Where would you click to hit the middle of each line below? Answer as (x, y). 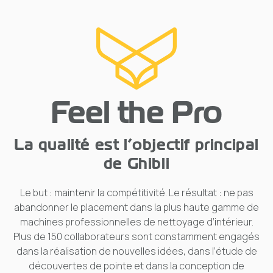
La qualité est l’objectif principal (136, 144)
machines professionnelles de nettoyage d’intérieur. (136, 222)
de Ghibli (136, 163)
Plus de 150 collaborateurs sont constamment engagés (136, 236)
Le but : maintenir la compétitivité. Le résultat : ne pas (136, 192)
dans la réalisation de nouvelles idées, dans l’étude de (136, 251)
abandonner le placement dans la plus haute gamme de (136, 207)
